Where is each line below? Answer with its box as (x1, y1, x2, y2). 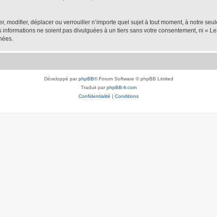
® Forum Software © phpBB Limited (93, 76, 173, 81)
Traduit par (80, 85, 107, 90)
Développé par (44, 76, 78, 81)
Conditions (115, 93, 139, 99)
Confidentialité (78, 93, 110, 99)
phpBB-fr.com (106, 85, 137, 90)
